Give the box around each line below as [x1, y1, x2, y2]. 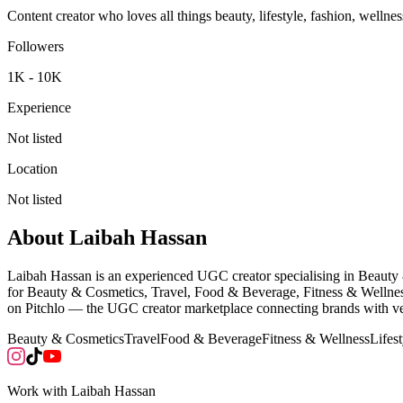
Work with [7, 382, 71, 399]
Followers [7, 38, 64, 54]
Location [7, 160, 58, 176]
